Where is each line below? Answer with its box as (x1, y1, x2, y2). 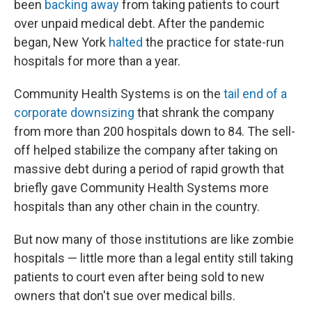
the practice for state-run (143, 35, 284, 49)
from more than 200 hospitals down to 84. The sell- (14, 124, 295, 139)
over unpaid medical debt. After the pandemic (14, 16, 265, 31)
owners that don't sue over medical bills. (14, 288, 235, 303)
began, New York (14, 35, 109, 49)
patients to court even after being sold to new (14, 270, 265, 284)
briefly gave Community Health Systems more (14, 180, 269, 195)
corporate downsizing (14, 105, 134, 120)
